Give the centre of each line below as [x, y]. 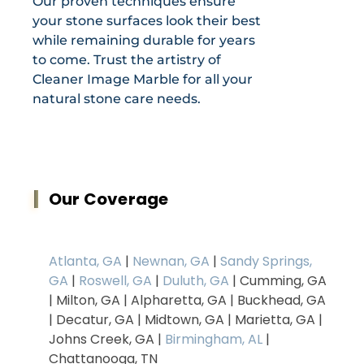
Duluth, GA [196, 281]
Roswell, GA [115, 281]
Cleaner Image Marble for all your [143, 80]
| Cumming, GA [278, 281]
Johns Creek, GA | [107, 340]
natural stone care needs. [117, 99]
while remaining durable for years [144, 41]
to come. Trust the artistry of [127, 60]
